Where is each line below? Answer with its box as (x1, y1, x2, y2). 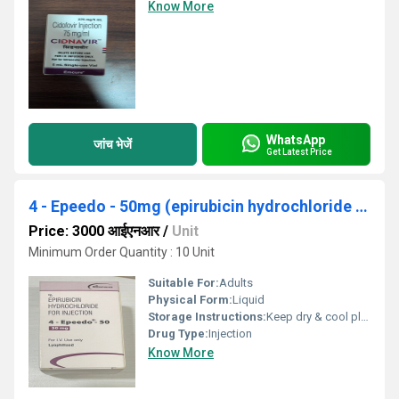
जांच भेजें (94, 136, 132, 151)
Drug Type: (148, 327, 208, 340)
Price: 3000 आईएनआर (28, 223, 159, 240)
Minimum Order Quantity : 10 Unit (28, 245, 215, 259)
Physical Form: (148, 293, 232, 306)
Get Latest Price (266, 146, 332, 157)
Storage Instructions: (148, 310, 266, 323)
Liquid (232, 293, 265, 306)
